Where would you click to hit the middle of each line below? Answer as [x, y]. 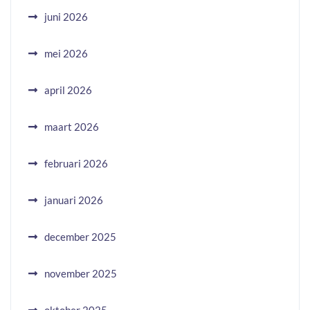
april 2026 [68, 90]
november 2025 [81, 273]
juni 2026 [66, 17]
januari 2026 [74, 200]
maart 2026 [72, 127]
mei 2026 [66, 53]
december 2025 [80, 237]
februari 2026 [76, 163]
